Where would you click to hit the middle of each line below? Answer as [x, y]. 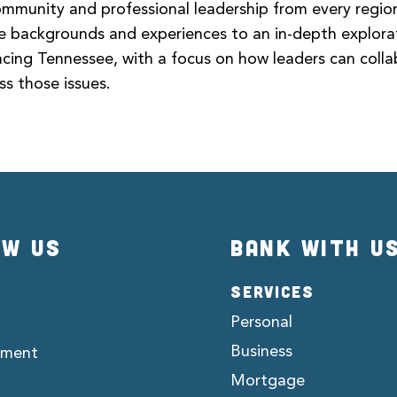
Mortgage [268, 381]
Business [261, 351]
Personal [261, 322]
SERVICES [272, 291]
